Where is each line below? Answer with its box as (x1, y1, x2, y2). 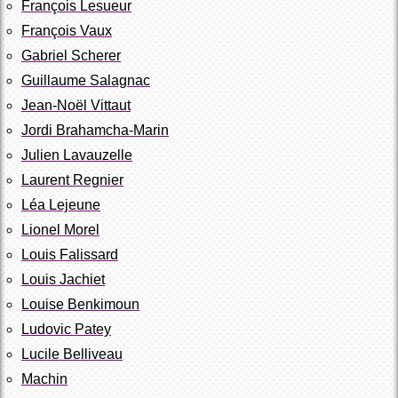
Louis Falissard (21, 246, 118, 262)
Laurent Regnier (21, 171, 123, 187)
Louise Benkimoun (21, 296, 139, 312)
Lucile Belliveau (21, 346, 123, 362)
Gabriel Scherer (21, 47, 121, 63)
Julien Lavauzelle (21, 147, 132, 163)
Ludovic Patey (21, 321, 111, 337)
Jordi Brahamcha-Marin (21, 122, 169, 138)
